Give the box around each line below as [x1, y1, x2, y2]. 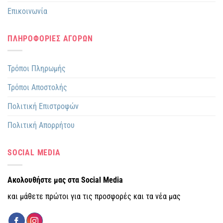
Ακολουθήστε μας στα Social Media [7, 175, 123, 185]
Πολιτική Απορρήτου [7, 120, 75, 130]
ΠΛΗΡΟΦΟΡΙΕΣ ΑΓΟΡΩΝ [7, 33, 93, 43]
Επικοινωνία [7, 6, 47, 16]
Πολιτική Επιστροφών [7, 102, 79, 111]
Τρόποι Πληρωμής [7, 64, 66, 74]
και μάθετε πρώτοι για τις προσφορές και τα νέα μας [7, 191, 181, 201]
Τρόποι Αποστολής [7, 83, 67, 93]
